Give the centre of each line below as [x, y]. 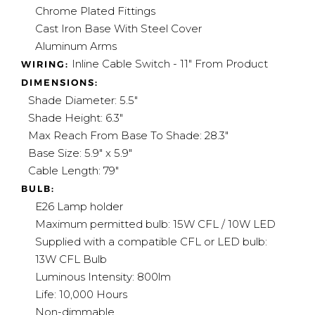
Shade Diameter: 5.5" [83, 101]
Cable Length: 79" [73, 171]
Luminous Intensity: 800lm [103, 277]
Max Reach [59, 136]
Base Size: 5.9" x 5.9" [80, 153]
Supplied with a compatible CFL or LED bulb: [151, 242]
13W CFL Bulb [71, 259]
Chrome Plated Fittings [95, 11]
